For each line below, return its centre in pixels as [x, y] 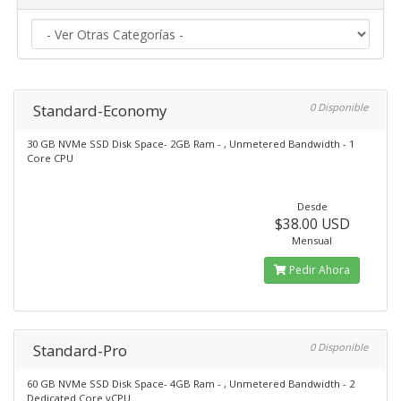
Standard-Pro [80, 350]
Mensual [312, 240]
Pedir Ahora [319, 270]
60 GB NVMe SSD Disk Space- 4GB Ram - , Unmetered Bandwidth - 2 [191, 384]
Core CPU [50, 158]
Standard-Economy [100, 111]
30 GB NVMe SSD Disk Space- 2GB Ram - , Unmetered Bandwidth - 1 [191, 144]
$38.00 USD [312, 224]
